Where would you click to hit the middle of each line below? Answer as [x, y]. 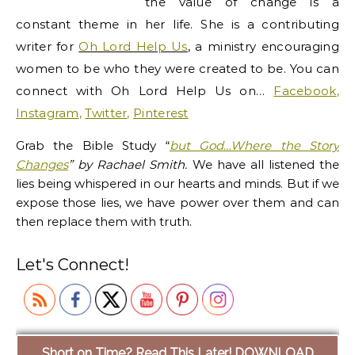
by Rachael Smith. [133, 165]
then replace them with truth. [104, 222]
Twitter [106, 113]
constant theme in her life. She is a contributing [177, 25]
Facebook [305, 91]
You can [314, 69]
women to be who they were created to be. [153, 69]
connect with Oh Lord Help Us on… [145, 91]
